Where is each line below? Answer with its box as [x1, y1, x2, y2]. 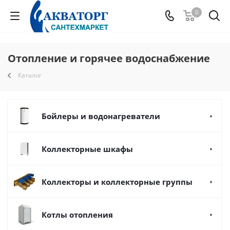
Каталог [18, 71, 42, 80]
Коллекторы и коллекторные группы [42, 177, 193, 187]
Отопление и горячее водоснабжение [8, 51, 210, 65]
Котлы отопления [42, 209, 113, 220]
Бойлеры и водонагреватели [42, 111, 160, 121]
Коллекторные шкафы [42, 144, 133, 154]
